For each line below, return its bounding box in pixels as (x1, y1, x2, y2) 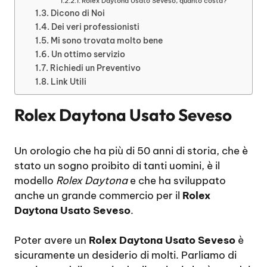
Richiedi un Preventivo (49, 62, 141, 73)
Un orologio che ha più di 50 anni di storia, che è (14, 144, 248, 157)
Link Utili (50, 76, 86, 87)
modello (14, 173, 56, 187)
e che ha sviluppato (128, 173, 226, 187)
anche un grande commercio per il (14, 188, 182, 202)
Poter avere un (14, 234, 89, 247)
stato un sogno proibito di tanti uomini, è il (14, 159, 220, 172)
